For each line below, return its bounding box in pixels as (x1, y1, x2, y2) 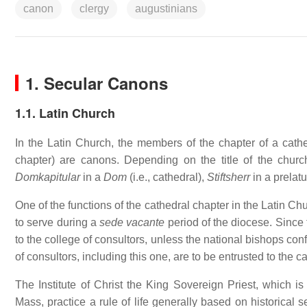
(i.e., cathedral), (127, 171, 207, 183)
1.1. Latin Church (15, 104, 115, 122)
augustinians (135, 3, 197, 14)
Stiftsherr (207, 171, 250, 183)
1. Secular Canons (25, 71, 168, 95)
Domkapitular (15, 171, 80, 183)
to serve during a (15, 217, 100, 228)
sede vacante (99, 217, 165, 228)
